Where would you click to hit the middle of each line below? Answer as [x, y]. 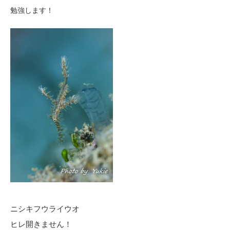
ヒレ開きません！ [41, 224]
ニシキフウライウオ [45, 208]
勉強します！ [32, 10]
